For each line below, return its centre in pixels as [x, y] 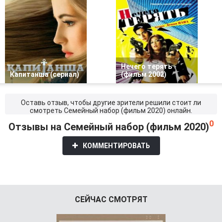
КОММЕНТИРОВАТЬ [116, 145]
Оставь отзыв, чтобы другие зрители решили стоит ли [111, 103]
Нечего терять [146, 66]
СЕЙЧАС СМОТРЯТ [111, 199]
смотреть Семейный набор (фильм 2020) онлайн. [111, 111]
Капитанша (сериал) [45, 74]
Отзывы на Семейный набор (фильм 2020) [109, 127]
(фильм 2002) [144, 74]
